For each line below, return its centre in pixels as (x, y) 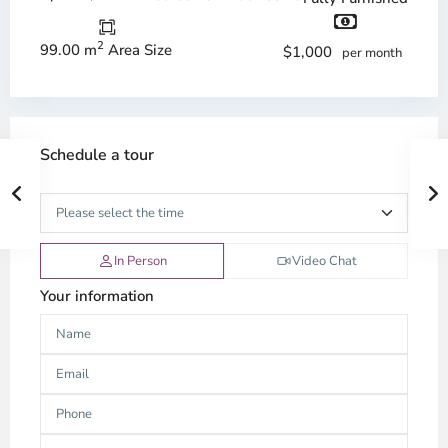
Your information (97, 296)
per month (372, 53)
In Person (140, 261)
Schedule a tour (97, 155)
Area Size (138, 49)
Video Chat (324, 261)
